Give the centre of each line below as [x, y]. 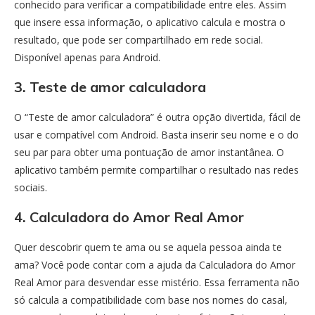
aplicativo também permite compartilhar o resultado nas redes [156, 169]
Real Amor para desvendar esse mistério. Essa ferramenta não [157, 282]
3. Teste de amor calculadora [110, 86]
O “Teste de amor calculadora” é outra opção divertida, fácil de [157, 117]
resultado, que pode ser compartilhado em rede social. [139, 39]
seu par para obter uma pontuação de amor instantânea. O [149, 152]
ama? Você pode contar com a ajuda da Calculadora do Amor [155, 264]
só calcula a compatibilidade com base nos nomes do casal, [151, 300]
